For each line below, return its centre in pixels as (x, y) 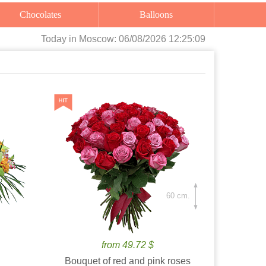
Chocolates (44, 15)
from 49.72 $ (128, 245)
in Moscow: (94, 39)
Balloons (160, 15)
